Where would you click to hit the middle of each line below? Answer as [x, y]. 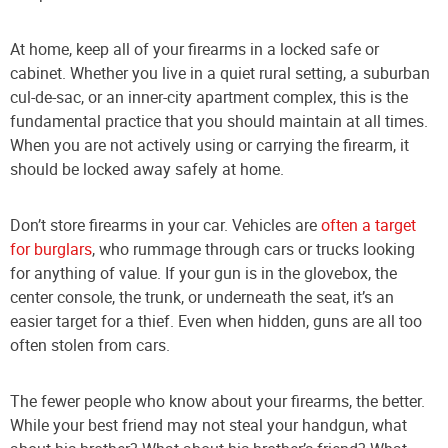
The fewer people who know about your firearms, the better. [217, 401]
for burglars [51, 249]
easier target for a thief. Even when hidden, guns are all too [216, 321]
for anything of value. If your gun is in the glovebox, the [203, 273]
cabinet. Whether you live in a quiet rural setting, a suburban [220, 73]
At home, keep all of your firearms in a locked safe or [194, 49]
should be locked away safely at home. [147, 169]
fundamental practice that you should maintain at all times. [219, 121]
